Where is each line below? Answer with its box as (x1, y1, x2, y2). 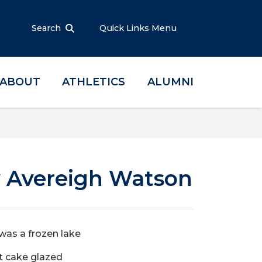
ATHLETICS (62, 75, 126, 88)
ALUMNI (147, 75, 194, 88)
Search (32, 23, 61, 33)
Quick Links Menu (99, 23, 179, 33)
